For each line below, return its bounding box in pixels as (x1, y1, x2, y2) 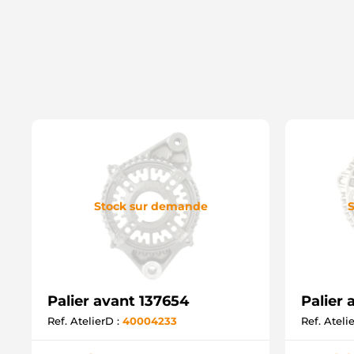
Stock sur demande (93, 198, 208, 213)
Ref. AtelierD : (47, 314, 122, 327)
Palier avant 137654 (47, 292, 189, 310)
